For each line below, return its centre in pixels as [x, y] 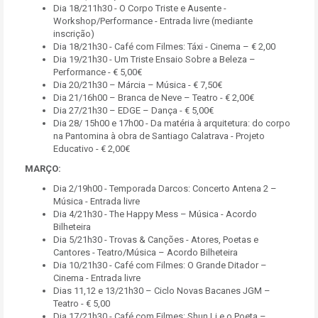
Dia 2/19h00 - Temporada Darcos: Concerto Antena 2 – [165, 188]
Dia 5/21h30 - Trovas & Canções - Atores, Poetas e [156, 240]
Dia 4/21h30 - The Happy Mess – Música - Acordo [155, 214]
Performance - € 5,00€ [98, 72]
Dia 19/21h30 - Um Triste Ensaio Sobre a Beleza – [154, 59]
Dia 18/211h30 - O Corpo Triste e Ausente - [140, 8]
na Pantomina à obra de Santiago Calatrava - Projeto [159, 136]
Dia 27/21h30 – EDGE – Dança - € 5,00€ [133, 110]
